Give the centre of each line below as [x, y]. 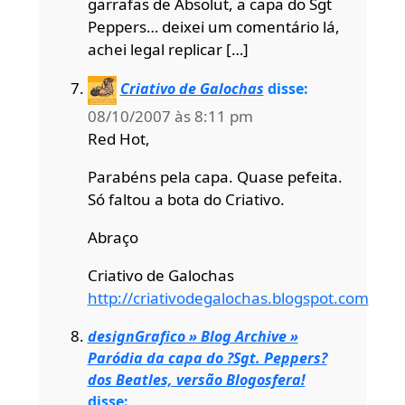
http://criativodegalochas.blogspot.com [228, 297]
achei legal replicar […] [168, 49]
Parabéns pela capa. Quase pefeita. [215, 176]
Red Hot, [118, 138]
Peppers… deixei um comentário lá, [213, 26]
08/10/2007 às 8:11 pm [170, 116]
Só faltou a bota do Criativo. [186, 199]
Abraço [113, 237]
